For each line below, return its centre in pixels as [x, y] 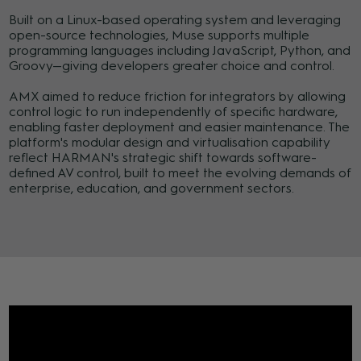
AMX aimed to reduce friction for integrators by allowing [178, 97]
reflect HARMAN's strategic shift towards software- [163, 158]
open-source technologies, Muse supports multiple [160, 35]
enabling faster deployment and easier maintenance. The [180, 127]
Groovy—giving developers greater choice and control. [172, 66]
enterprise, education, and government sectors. [152, 189]
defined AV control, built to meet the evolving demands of [180, 173]
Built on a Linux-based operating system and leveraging [175, 20]
